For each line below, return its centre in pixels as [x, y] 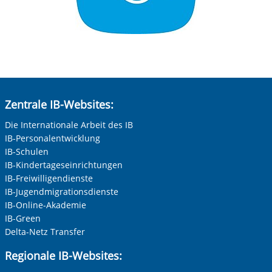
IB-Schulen [26, 152]
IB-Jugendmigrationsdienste [61, 192]
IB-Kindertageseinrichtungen [63, 165]
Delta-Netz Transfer [45, 232]
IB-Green [22, 219]
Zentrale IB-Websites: [59, 105]
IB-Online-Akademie [45, 205]
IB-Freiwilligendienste [49, 178]
